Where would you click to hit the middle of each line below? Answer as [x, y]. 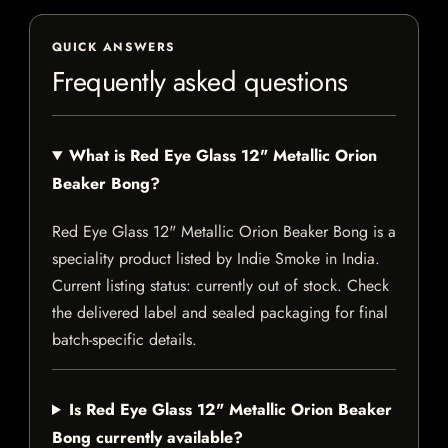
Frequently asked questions [200, 82]
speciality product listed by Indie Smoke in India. [216, 259]
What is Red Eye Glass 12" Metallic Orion [222, 156]
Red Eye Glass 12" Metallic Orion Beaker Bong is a [224, 232]
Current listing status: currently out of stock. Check [220, 286]
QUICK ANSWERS [114, 47]
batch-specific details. [124, 340]
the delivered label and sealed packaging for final [220, 313]
